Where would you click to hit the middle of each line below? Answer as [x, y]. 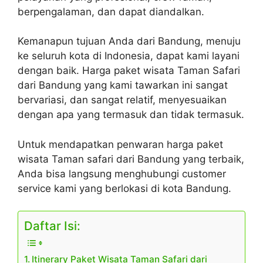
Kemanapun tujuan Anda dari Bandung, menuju [129, 41]
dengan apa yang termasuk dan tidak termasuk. [131, 115]
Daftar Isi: [52, 226]
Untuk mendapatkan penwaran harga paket [120, 144]
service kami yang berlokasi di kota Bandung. [124, 188]
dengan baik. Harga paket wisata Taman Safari [129, 71]
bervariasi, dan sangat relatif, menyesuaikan [122, 100]
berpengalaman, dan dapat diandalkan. [111, 11]
